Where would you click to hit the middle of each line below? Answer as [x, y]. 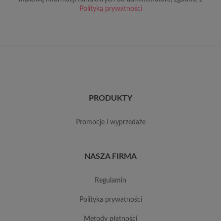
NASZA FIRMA [110, 156]
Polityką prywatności [110, 9]
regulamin [113, 180]
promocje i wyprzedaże [112, 122]
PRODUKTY [110, 98]
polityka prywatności [112, 200]
